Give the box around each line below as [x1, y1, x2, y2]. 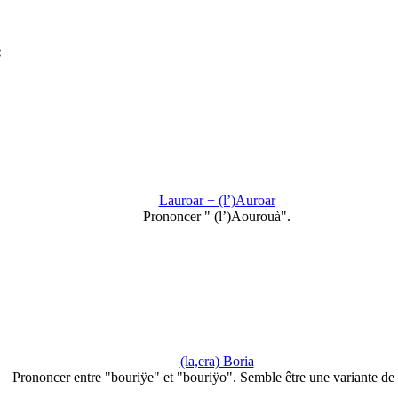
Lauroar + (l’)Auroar [158, 192, 275, 208]
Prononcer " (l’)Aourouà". [143, 208, 291, 224]
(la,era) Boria [179, 354, 254, 370]
